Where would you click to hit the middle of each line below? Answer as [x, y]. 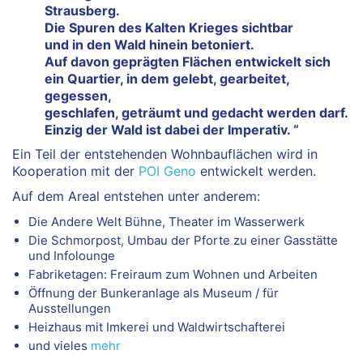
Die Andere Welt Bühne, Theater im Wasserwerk [167, 222]
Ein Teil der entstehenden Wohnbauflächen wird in [165, 154]
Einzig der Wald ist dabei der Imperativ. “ [172, 129]
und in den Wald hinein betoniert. [149, 44]
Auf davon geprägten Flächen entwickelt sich [188, 61]
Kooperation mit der [75, 171]
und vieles [60, 346]
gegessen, [78, 95]
